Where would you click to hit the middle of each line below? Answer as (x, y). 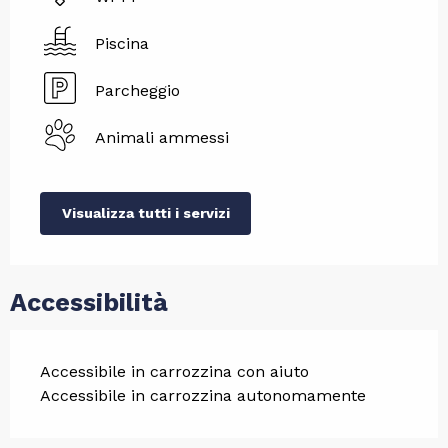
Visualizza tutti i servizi (145, 213)
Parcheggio (137, 91)
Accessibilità (89, 302)
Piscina (122, 44)
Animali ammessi (162, 138)
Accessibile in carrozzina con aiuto (174, 371)
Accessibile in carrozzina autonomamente (203, 395)
